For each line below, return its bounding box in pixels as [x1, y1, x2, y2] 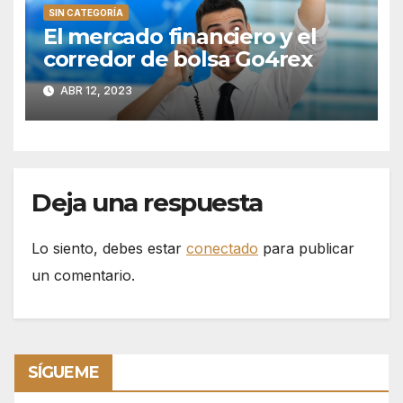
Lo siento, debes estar [31, 239, 186, 258]
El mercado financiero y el [42, 22, 317, 49]
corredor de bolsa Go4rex [42, 45, 312, 72]
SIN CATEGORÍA [48, 6, 123, 18]
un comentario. [31, 266, 135, 285]
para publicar [258, 239, 354, 258]
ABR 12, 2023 [57, 84, 132, 98]
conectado [186, 239, 258, 258]
